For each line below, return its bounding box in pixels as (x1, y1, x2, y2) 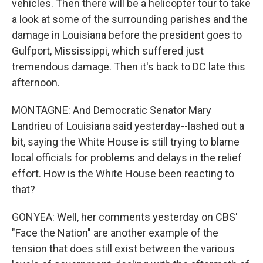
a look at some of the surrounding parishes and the (12, 13, 248, 25)
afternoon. (12, 76, 60, 89)
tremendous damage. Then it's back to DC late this (12, 60, 245, 73)
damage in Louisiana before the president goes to (12, 29, 242, 41)
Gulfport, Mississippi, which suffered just (12, 45, 204, 57)
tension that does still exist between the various (12, 242, 235, 255)
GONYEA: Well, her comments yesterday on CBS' (12, 211, 238, 223)
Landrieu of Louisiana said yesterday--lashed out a (12, 120, 244, 132)
